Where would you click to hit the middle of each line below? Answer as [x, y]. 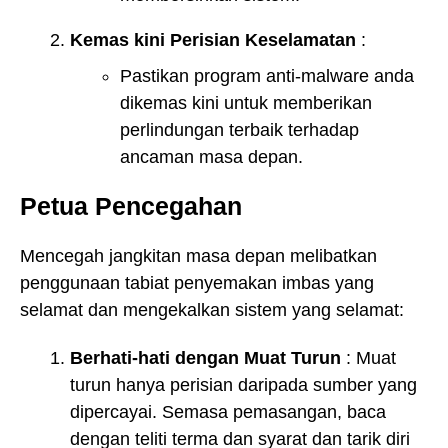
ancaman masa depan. [211, 157]
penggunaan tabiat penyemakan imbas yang [197, 282]
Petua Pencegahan [131, 206]
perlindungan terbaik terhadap [239, 130]
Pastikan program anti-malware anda [267, 76]
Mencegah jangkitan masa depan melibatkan [198, 255]
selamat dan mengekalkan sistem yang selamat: [212, 309]
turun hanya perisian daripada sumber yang [243, 385]
